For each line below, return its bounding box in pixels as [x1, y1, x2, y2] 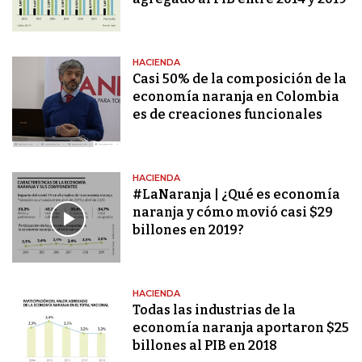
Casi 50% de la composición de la [133, 71, 347, 87]
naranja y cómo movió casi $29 [133, 204, 334, 221]
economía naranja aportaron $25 [133, 320, 350, 336]
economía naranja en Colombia [133, 89, 340, 105]
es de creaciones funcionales [133, 107, 323, 123]
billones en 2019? [133, 222, 245, 238]
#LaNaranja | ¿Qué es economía [133, 187, 341, 203]
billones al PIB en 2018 [133, 338, 278, 354]
